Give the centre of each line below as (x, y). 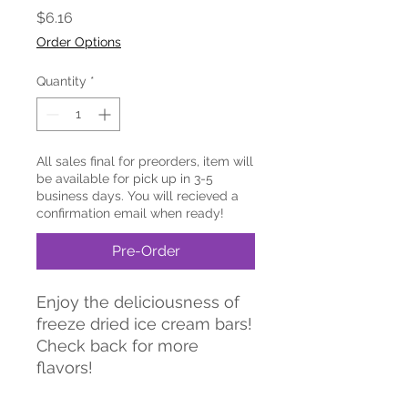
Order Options (79, 42)
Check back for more (117, 346)
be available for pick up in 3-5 (125, 178)
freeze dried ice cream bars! (144, 324)
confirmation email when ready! (130, 213)
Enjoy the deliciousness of (138, 302)
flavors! (67, 367)
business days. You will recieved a (138, 196)
